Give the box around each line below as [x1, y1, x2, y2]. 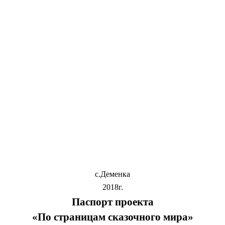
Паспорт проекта [71, 195, 154, 208]
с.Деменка [95, 170, 130, 179]
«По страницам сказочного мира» [32, 210, 193, 223]
